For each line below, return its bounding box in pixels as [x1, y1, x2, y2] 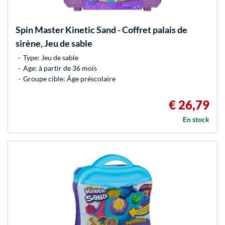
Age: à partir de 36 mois [23, 64, 97, 73]
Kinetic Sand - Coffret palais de [64, 24, 187, 36]
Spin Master [16, 24, 64, 36]
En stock [183, 115, 209, 124]
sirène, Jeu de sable [16, 38, 92, 49]
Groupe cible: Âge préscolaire [23, 74, 116, 83]
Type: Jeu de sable [23, 53, 78, 62]
